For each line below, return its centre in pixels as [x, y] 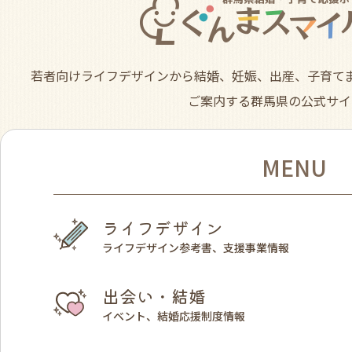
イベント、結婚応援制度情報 [174, 315]
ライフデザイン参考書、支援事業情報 [196, 247]
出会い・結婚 [154, 295]
